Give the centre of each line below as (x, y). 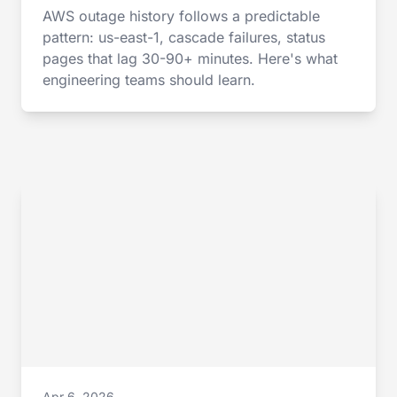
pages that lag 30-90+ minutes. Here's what (190, 58)
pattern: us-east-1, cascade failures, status (184, 37)
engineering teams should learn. (149, 80)
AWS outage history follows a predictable (181, 16)
